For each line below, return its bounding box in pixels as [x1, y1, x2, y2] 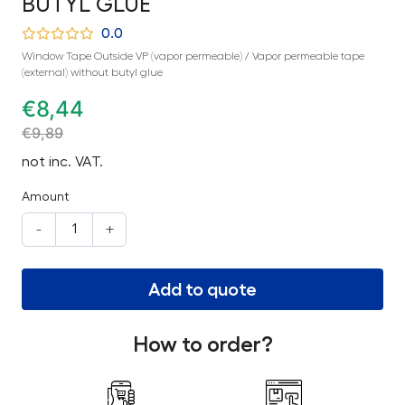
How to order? [132, 333, 273, 355]
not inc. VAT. [22, 154, 103, 169]
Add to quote [148, 279, 257, 298]
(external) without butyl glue [22, 66, 163, 78]
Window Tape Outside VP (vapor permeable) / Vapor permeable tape [22, 50, 364, 61]
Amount [22, 190, 69, 203]
